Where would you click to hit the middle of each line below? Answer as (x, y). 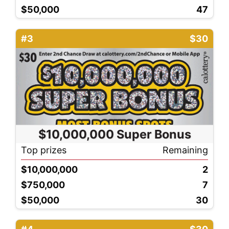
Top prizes (44, 150)
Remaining (185, 150)
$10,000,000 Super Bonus (114, 134)
